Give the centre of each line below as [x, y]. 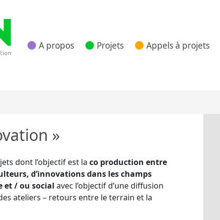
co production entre [128, 162]
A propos [57, 45]
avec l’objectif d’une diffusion [109, 186]
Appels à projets [178, 45]
